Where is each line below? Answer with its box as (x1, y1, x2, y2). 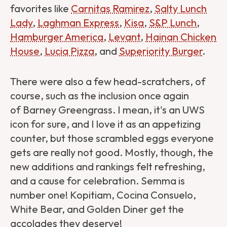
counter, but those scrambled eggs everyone (10, 131, 214, 144)
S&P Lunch (149, 16, 197, 29)
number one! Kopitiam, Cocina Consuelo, (10, 188, 196, 201)
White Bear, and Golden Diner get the (10, 202, 184, 215)
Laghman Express (37, 16, 119, 29)
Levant (108, 30, 140, 43)
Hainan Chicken (145, 30, 216, 43)
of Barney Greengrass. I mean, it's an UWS (10, 103, 205, 116)
